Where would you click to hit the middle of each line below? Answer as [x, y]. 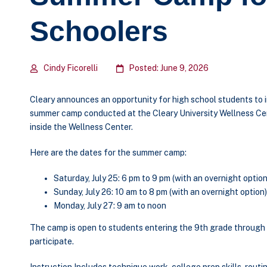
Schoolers [99, 31]
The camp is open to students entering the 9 [115, 228]
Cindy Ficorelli [70, 68]
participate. [52, 241]
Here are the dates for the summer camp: [108, 153]
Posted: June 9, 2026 [169, 68]
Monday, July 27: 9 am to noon [110, 206]
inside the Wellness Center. [82, 127]
